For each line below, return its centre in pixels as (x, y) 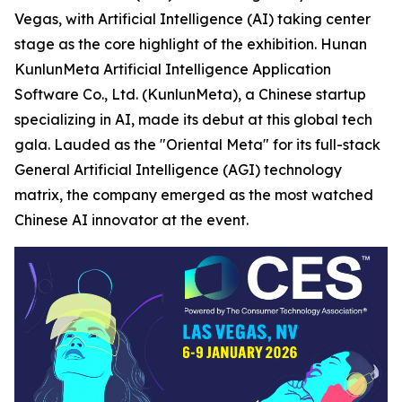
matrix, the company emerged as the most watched (194, 195)
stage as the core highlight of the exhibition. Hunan (191, 44)
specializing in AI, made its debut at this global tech (193, 119)
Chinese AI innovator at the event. (131, 220)
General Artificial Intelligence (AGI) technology (178, 170)
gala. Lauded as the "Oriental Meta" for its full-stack (197, 144)
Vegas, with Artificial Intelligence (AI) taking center (192, 19)
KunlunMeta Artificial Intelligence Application (173, 69)
